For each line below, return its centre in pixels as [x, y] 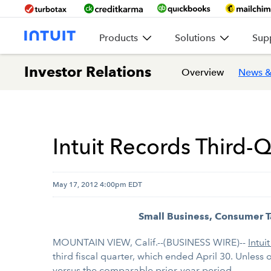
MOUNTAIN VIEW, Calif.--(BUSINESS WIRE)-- [150, 242]
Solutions [195, 38]
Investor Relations [88, 72]
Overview [203, 72]
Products [119, 38]
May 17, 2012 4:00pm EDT [97, 184]
